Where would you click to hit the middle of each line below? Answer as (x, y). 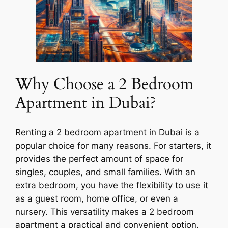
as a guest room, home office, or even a (97, 198)
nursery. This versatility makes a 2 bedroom (105, 211)
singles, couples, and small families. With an (106, 172)
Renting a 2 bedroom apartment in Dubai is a (108, 132)
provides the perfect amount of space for (99, 159)
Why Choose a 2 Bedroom (105, 84)
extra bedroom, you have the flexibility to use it (112, 185)
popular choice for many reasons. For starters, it (113, 145)
